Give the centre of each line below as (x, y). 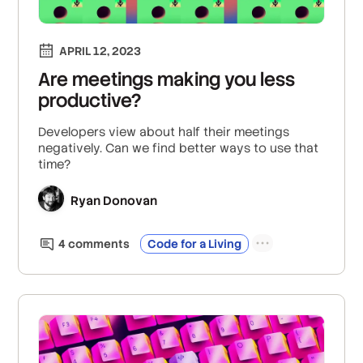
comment (95, 244)
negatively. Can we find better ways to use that (179, 148)
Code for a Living (195, 244)
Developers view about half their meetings (164, 132)
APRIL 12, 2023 (100, 51)
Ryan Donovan (114, 200)
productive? (90, 101)
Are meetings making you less (167, 80)
